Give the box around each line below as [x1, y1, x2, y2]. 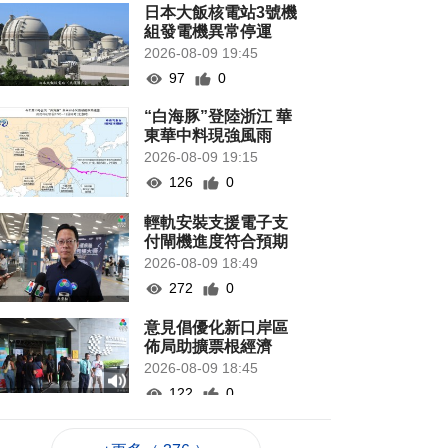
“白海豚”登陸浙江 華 [144, 108, 293, 125]
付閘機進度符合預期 [144, 233, 289, 250]
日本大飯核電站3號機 [144, 4, 298, 21]
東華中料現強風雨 [144, 127, 273, 144]
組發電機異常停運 [144, 23, 273, 40]
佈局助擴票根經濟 [144, 338, 273, 356]
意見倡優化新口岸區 [144, 319, 289, 337]
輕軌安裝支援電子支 [144, 214, 289, 231]
